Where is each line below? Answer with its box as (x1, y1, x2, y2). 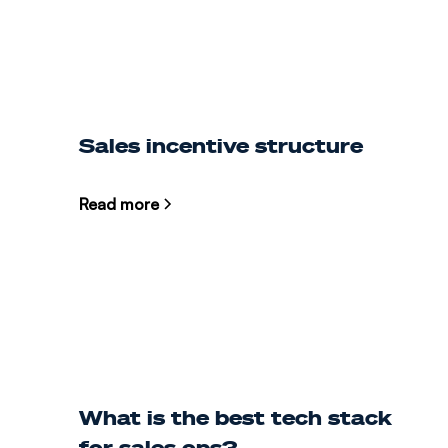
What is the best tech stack (78, 404, 392, 431)
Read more (78, 194, 159, 215)
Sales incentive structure (78, 132, 363, 159)
